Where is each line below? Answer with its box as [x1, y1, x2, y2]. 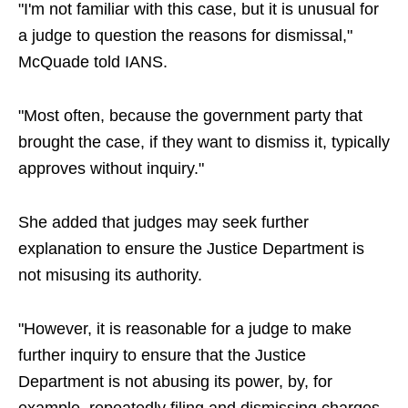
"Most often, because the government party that [18, 107, 362, 126]
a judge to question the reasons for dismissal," [18, 26, 352, 46]
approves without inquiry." [18, 159, 204, 178]
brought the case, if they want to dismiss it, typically [18, 133, 390, 152]
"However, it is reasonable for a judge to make [18, 320, 352, 339]
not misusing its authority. [18, 266, 202, 285]
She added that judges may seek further [18, 213, 309, 232]
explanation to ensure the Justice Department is [18, 240, 364, 259]
